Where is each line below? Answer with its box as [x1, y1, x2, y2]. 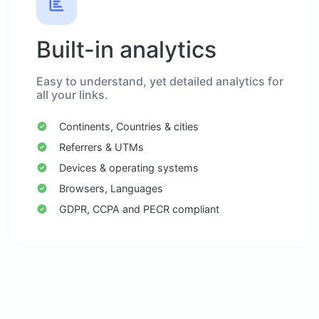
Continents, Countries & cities [58, 120, 199, 132]
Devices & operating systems [58, 162, 199, 174]
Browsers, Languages [58, 182, 163, 194]
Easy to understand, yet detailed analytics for [36, 74, 283, 88]
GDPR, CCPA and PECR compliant [58, 203, 219, 215]
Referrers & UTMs [58, 141, 144, 153]
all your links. [36, 88, 108, 102]
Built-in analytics [36, 36, 216, 63]
